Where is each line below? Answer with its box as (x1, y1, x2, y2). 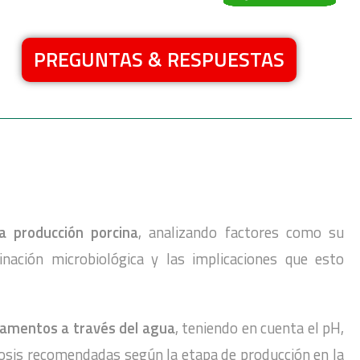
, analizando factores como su (138, 221, 345, 244)
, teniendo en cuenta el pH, (174, 317, 345, 340)
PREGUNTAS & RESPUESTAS (34, 43, 285, 75)
